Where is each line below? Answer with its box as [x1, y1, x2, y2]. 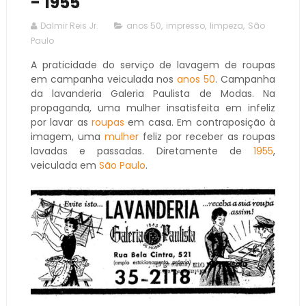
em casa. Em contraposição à [124, 115, 276, 129]
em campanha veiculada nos [30, 72, 178, 86]
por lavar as [30, 115, 92, 129]
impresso [165, 19, 205, 31]
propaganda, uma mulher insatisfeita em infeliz [30, 100, 276, 115]
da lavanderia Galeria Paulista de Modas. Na [30, 86, 276, 100]
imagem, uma [30, 129, 105, 143]
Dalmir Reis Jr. [40, 19, 98, 31]
